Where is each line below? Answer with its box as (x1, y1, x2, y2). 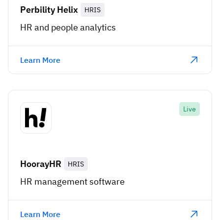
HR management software (20, 176, 125, 188)
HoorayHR (20, 158, 61, 170)
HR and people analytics (20, 22, 116, 33)
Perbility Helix (20, 4, 78, 16)
